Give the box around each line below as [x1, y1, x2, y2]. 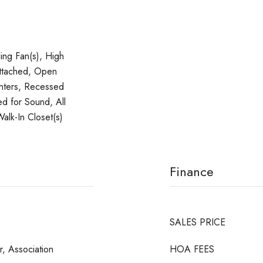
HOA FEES [170, 242, 214, 256]
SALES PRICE [170, 215, 225, 229]
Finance [170, 162, 214, 181]
